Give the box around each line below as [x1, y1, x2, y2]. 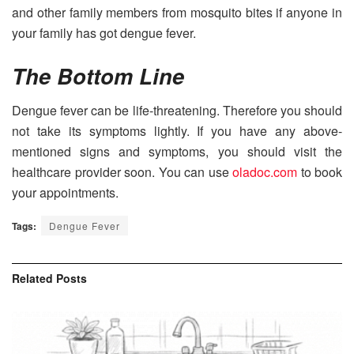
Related [12, 270, 53, 287]
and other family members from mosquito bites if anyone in [12, 3, 342, 22]
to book [297, 163, 342, 182]
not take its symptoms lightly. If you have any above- [12, 122, 342, 141]
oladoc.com [232, 163, 297, 182]
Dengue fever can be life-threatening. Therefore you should [12, 101, 342, 120]
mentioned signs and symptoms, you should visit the [12, 142, 342, 161]
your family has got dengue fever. [12, 24, 199, 43]
